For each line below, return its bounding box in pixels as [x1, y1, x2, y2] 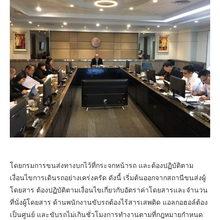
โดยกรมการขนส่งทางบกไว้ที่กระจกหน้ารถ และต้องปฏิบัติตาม [10, 162, 193, 169]
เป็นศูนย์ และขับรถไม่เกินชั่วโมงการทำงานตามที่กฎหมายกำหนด [10, 211, 203, 219]
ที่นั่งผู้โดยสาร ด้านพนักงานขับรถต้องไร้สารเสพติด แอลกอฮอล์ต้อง [10, 198, 208, 206]
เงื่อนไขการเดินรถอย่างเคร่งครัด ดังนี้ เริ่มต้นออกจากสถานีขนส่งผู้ [10, 174, 206, 182]
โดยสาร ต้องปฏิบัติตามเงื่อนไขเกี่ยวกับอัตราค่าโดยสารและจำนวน [10, 186, 208, 194]
